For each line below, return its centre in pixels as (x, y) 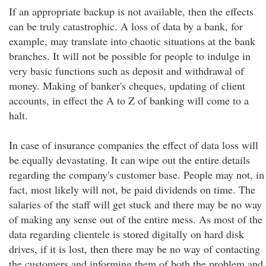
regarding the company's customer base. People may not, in (137, 175)
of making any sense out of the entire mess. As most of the (136, 219)
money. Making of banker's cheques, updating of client (127, 85)
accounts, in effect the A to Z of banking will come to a (129, 100)
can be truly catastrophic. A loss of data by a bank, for (126, 26)
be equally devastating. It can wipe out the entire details (129, 160)
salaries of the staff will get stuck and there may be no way (135, 204)
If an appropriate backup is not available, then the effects (131, 11)
